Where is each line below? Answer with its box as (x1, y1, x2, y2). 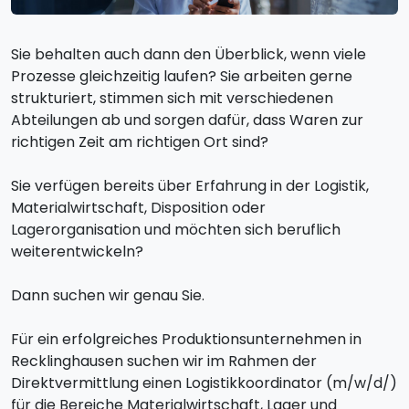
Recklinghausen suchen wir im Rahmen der (11, 351, 317, 372)
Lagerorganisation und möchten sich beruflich (11, 219, 341, 240)
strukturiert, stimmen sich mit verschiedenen (11, 88, 333, 109)
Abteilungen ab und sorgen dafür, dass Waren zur (11, 110, 363, 131)
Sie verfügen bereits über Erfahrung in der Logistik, (11, 175, 369, 196)
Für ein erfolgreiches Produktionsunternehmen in (11, 329, 362, 350)
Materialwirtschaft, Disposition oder (11, 197, 266, 218)
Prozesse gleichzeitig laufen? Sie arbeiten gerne (11, 66, 352, 87)
